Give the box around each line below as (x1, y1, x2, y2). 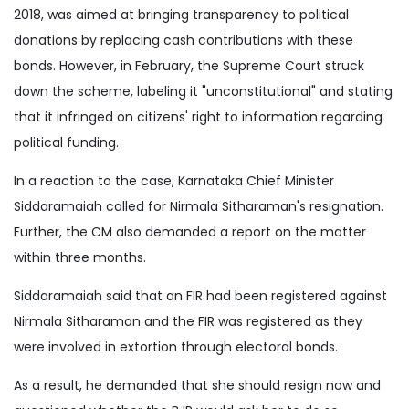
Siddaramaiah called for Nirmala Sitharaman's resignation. (14, 196, 383, 215)
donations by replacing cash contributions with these (14, 30, 353, 49)
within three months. (14, 247, 146, 267)
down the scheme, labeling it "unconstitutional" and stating (14, 81, 393, 100)
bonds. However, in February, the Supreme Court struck (14, 56, 364, 75)
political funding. (14, 132, 119, 152)
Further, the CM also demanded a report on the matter (14, 222, 366, 241)
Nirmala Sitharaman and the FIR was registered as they (14, 311, 362, 330)
